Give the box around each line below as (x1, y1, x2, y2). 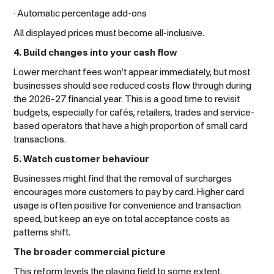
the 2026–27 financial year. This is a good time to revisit (13, 94, 240, 104)
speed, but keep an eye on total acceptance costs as (13, 214, 231, 224)
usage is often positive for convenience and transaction (13, 201, 242, 210)
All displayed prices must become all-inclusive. (13, 28, 205, 38)
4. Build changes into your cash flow (13, 48, 177, 57)
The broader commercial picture (13, 247, 166, 257)
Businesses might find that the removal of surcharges (13, 174, 232, 183)
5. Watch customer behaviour (13, 154, 150, 164)
